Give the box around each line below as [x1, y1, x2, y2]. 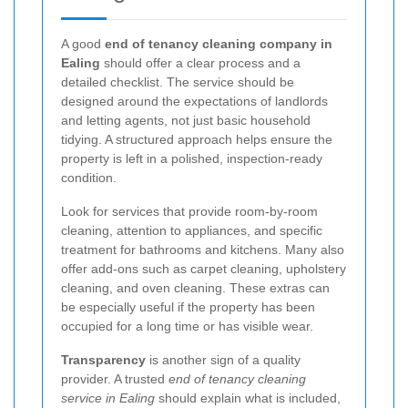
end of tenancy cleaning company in [105, 36, 332, 51]
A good [61, 36, 105, 51]
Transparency [61, 352, 146, 367]
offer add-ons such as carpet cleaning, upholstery [61, 260, 346, 276]
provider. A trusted [61, 371, 168, 386]
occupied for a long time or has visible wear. [61, 318, 313, 333]
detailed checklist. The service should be [61, 74, 294, 89]
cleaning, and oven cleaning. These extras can [61, 280, 330, 295]
